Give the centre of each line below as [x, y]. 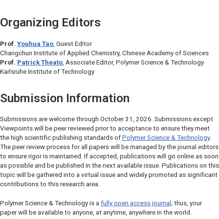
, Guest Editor [73, 44]
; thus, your [186, 203]
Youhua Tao [35, 44]
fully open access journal [136, 203]
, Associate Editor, [89, 62]
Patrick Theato [40, 62]
